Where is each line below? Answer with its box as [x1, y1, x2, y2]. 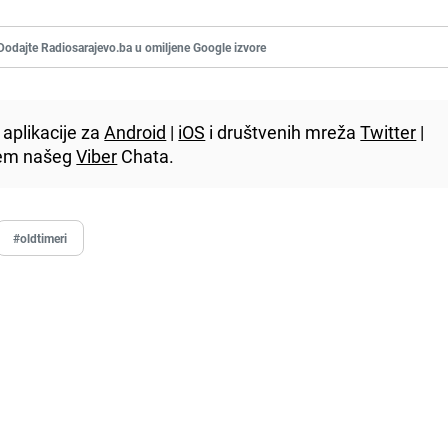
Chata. [117, 143, 175, 168]
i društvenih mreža [205, 119, 361, 144]
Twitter [360, 119, 417, 144]
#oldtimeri [13, 229, 68, 246]
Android [104, 119, 167, 144]
